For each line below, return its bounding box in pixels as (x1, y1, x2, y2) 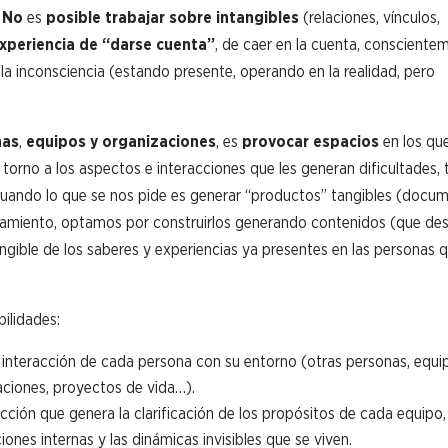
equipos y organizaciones (26, 131, 217, 151)
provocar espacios (242, 131, 380, 151)
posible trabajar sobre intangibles (46, 7, 300, 27)
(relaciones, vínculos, (299, 7, 441, 27)
